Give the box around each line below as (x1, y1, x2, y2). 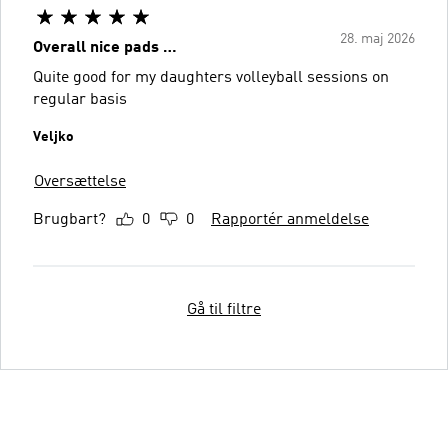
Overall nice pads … (33, 39, 177, 56)
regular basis (33, 91, 127, 108)
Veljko (33, 129, 74, 144)
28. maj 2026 (340, 31, 415, 46)
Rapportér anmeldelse (211, 211, 369, 228)
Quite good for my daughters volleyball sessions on (33, 69, 389, 86)
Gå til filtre (187, 301, 261, 318)
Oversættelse (34, 173, 126, 190)
